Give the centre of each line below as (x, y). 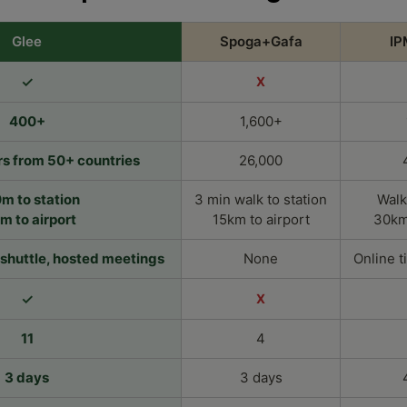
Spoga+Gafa (261, 41)
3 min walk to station (261, 199)
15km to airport (261, 219)
